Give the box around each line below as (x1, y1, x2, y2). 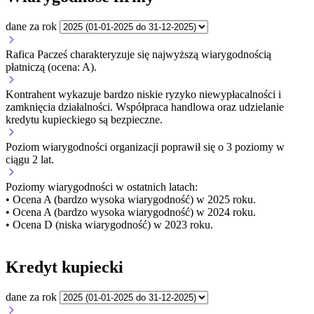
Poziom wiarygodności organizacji (6, 140, 161, 153)
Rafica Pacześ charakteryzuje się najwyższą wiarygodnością (6, 48, 271, 60)
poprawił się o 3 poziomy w (161, 140, 285, 153)
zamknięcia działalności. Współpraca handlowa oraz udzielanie (6, 100, 284, 113)
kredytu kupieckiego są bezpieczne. (6, 113, 163, 125)
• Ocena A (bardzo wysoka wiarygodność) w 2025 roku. (6, 193, 256, 205)
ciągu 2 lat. (6, 153, 54, 165)
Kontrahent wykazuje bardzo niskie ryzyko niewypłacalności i (6, 88, 281, 100)
